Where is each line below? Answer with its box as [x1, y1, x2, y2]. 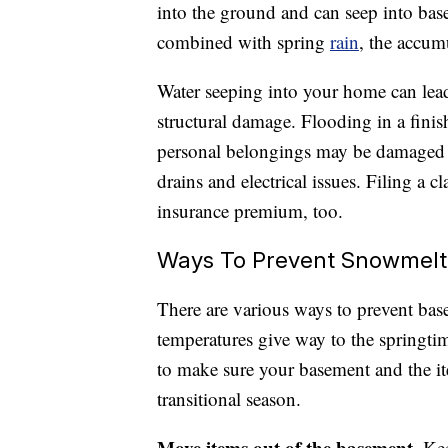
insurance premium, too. [157, 198, 343, 224]
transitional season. [157, 386, 301, 412]
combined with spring [157, 29, 330, 55]
